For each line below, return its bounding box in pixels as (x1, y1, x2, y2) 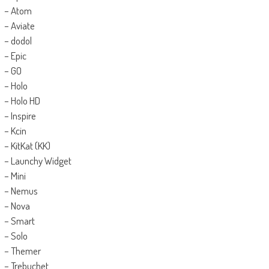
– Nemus (4, 184, 38, 198)
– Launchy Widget (4, 154, 71, 168)
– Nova (4, 199, 30, 213)
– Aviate (4, 19, 35, 32)
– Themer (4, 244, 41, 258)
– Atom (4, 4, 32, 17)
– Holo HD (4, 94, 40, 107)
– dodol (4, 34, 32, 47)
